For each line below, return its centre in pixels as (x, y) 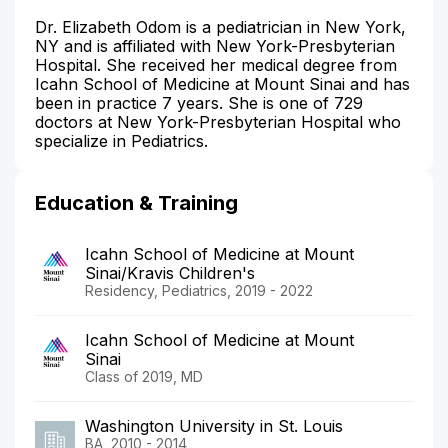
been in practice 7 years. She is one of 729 (199, 102)
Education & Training (136, 202)
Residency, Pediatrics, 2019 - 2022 (199, 290)
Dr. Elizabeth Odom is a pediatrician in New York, (220, 26)
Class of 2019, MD (144, 376)
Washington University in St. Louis (214, 425)
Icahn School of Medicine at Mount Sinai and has (222, 83)
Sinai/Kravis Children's (170, 272)
